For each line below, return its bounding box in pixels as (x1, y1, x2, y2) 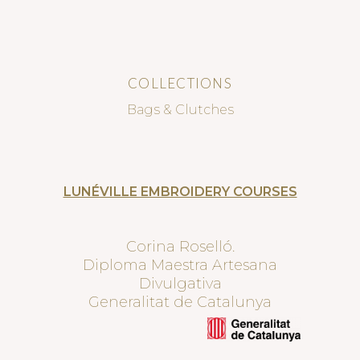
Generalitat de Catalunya (88, 292, 272, 311)
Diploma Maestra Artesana (83, 256, 277, 274)
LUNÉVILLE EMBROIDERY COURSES (63, 183, 297, 199)
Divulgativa (138, 274, 222, 292)
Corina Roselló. (125, 237, 235, 256)
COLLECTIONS (127, 74, 233, 92)
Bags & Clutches (126, 101, 234, 117)
